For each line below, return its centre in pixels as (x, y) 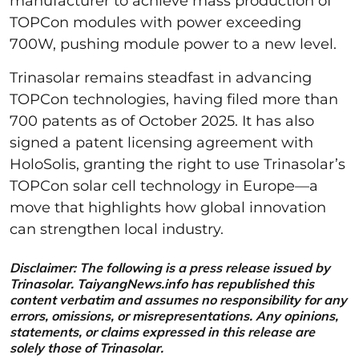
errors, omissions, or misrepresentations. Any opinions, (174, 315)
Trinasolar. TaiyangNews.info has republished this (162, 283)
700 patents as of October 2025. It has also (162, 121)
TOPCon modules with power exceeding (155, 22)
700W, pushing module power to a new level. (173, 44)
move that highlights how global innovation (168, 207)
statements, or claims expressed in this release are (162, 331)
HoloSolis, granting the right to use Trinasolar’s (177, 164)
